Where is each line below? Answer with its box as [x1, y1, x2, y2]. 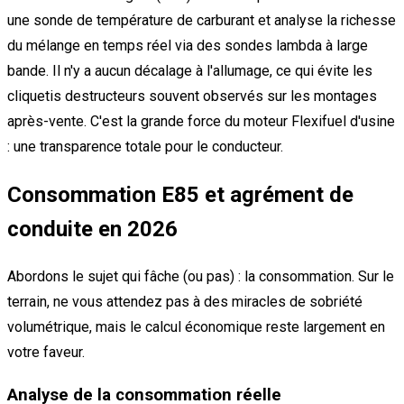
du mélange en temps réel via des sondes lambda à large [7, 37, 368, 55]
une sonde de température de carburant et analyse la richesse [7, 12, 396, 30]
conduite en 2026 [7, 216, 178, 242]
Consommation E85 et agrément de [7, 181, 353, 207]
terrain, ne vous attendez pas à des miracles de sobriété [7, 292, 363, 310]
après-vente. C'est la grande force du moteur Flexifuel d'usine [7, 113, 395, 131]
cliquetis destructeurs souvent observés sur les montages [7, 87, 377, 106]
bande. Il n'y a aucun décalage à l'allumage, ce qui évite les [7, 62, 372, 80]
